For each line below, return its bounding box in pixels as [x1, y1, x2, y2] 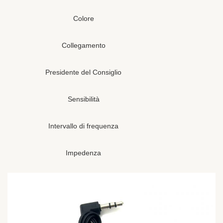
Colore [73, 14, 94, 22]
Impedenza [66, 149, 101, 157]
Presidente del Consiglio [45, 68, 121, 76]
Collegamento [61, 41, 106, 49]
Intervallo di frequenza [48, 122, 118, 130]
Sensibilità [67, 95, 100, 103]
